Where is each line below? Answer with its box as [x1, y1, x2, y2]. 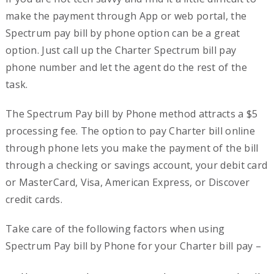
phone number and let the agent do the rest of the [5, 60, 247, 74]
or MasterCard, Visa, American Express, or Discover [5, 175, 250, 189]
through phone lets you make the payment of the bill [5, 141, 259, 155]
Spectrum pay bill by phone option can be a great [5, 26, 240, 40]
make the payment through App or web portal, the [5, 9, 247, 23]
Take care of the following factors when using [5, 221, 225, 235]
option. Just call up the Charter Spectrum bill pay [5, 43, 237, 57]
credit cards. [5, 192, 62, 206]
